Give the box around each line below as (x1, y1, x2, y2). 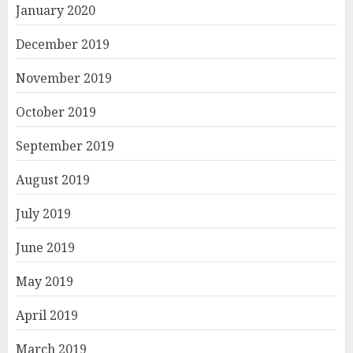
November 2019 (16, 69, 112, 87)
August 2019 (16, 171, 90, 189)
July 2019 (16, 205, 71, 223)
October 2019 (16, 103, 96, 121)
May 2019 (16, 273, 73, 291)
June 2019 (16, 239, 75, 257)
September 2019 (16, 137, 114, 155)
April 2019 (16, 307, 78, 325)
